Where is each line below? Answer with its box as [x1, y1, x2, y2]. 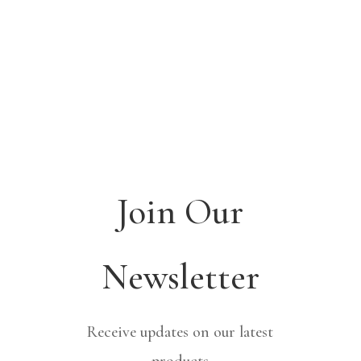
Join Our [117, 189, 244, 234]
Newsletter [101, 255, 259, 300]
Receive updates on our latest [87, 322, 274, 342]
